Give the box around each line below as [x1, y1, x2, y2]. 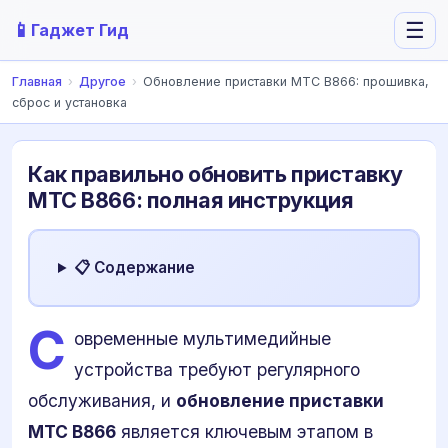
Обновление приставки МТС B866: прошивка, [143, 74, 429, 89]
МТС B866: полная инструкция [28, 187, 354, 213]
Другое [79, 74, 126, 89]
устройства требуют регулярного [74, 359, 360, 380]
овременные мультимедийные [74, 328, 331, 349]
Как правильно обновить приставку [28, 161, 403, 187]
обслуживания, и [28, 390, 176, 411]
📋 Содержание [74, 258, 196, 277]
